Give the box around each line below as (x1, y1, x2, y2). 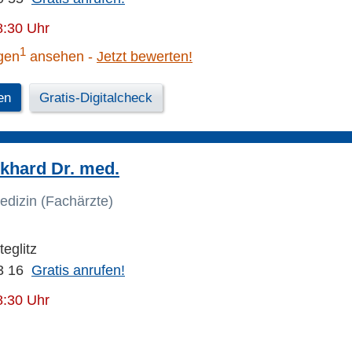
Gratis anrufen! (31, 262, 125, 279)
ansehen (26, 49, 84, 65)
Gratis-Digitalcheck (39, 90, 152, 106)
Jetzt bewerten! (97, 49, 192, 65)
